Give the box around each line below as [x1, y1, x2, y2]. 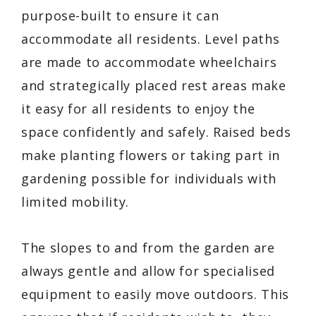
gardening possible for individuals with [21, 169, 276, 187]
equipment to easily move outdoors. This [21, 285, 289, 303]
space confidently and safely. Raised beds [21, 123, 291, 140]
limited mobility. [21, 193, 129, 210]
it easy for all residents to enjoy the [21, 99, 255, 117]
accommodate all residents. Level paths [21, 30, 280, 47]
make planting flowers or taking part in [21, 146, 280, 164]
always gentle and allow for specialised [21, 262, 275, 279]
